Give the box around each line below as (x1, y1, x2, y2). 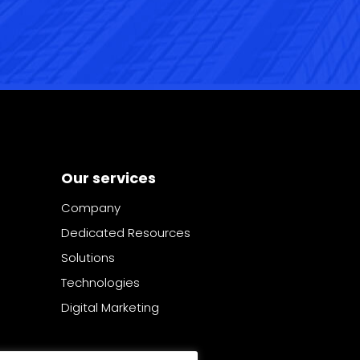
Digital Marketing (61, 299, 159, 317)
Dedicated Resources (61, 224, 190, 242)
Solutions (61, 249, 115, 267)
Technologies (61, 274, 140, 292)
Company (61, 199, 121, 217)
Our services (61, 168, 156, 189)
